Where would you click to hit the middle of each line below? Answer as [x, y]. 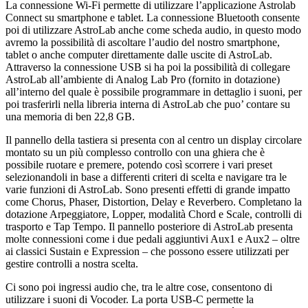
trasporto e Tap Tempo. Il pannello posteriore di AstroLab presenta [149, 226]
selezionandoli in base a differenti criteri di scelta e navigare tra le [146, 177]
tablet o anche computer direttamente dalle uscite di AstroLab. [139, 54]
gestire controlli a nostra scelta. [72, 263]
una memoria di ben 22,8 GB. [70, 116]
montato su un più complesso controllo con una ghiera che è [135, 152]
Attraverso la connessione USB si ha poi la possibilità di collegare [148, 67]
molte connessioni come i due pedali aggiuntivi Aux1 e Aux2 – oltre [153, 239]
